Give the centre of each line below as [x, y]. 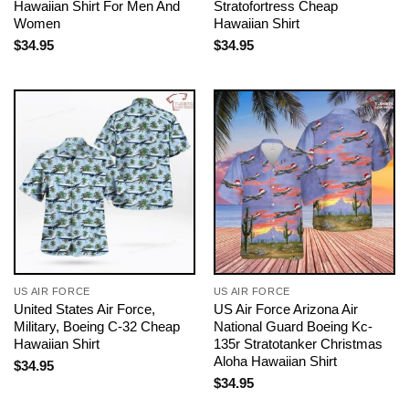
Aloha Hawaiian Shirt [275, 361]
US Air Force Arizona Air [285, 309]
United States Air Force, [84, 309]
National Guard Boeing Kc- [293, 326]
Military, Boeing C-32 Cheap [96, 326]
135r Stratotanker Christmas [298, 344]
